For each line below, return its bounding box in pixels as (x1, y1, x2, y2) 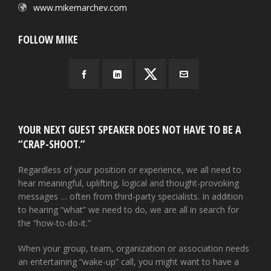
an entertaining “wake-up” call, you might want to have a (18, 256, 239, 267)
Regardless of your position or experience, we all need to (18, 164, 241, 175)
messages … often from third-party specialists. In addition (18, 191, 243, 202)
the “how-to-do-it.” (18, 217, 91, 229)
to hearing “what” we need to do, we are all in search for (18, 204, 239, 215)
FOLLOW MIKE (18, 32, 78, 47)
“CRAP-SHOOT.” (18, 137, 85, 151)
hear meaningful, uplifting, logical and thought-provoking (18, 177, 239, 189)
